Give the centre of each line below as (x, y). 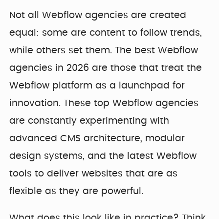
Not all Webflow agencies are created (98, 16)
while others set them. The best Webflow (104, 51)
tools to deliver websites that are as (94, 174)
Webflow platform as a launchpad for (97, 86)
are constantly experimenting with (89, 121)
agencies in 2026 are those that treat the (106, 68)
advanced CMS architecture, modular (97, 139)
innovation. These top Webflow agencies (104, 104)
